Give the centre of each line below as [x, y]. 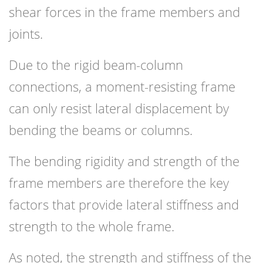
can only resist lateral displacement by [119, 108]
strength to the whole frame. [92, 226]
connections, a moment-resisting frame [122, 87]
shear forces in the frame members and [124, 12]
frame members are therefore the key [119, 183]
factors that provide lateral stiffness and [124, 205]
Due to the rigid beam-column [96, 65]
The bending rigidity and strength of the [124, 161]
